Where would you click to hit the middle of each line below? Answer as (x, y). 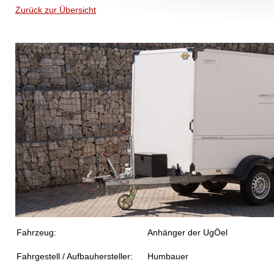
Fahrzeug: (36, 232)
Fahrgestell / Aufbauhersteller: (75, 256)
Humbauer (168, 256)
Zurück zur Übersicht (56, 10)
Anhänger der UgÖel (187, 232)
